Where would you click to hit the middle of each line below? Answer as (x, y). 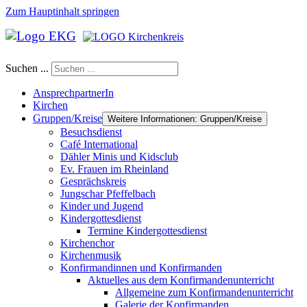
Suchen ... (27, 68)
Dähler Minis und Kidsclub (119, 157)
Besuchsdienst (91, 132)
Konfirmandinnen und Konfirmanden (141, 268)
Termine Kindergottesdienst (147, 231)
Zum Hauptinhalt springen (62, 11)
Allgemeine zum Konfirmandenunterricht (204, 292)
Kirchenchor (87, 243)
